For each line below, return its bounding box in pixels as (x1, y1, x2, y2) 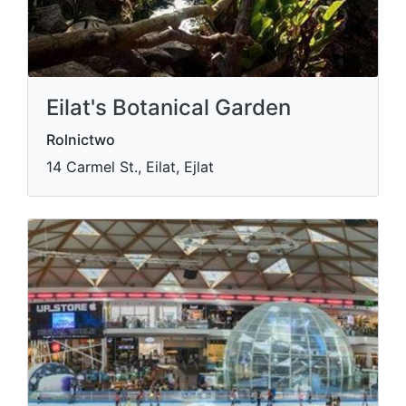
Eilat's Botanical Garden (46, 94, 291, 121)
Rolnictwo (46, 130, 115, 149)
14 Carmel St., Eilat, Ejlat (46, 158, 214, 176)
